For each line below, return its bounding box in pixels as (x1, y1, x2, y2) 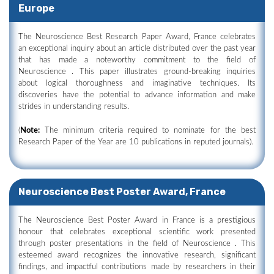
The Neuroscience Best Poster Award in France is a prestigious (18, 217, 256, 224)
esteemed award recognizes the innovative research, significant (18, 251, 256, 259)
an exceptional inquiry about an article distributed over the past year (18, 45, 256, 53)
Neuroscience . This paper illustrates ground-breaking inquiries (18, 68, 256, 76)
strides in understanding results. (18, 103, 129, 111)
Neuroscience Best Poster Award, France (18, 186, 226, 198)
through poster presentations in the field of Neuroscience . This (18, 240, 256, 248)
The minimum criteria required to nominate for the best (40, 127, 256, 135)
